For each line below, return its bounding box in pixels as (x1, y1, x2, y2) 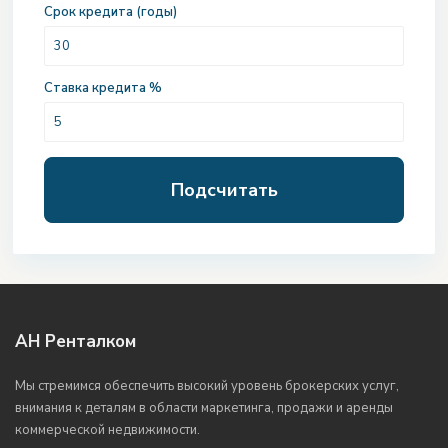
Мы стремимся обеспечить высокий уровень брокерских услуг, (15, 376, 399, 395)
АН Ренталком (15, 329, 136, 353)
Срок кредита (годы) (44, 2, 177, 21)
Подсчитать (170, 177, 278, 202)
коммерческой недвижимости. (15, 420, 200, 439)
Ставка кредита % (44, 78, 162, 97)
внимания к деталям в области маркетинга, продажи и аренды (15, 398, 393, 417)
